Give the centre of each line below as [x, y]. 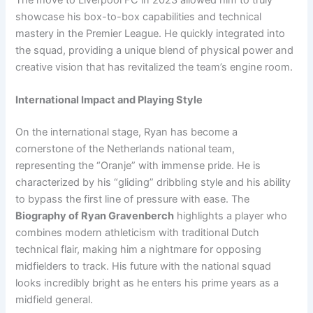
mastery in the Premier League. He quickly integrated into [151, 33]
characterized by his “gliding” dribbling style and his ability [153, 183]
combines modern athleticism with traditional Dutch [138, 233]
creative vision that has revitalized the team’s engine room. [154, 67]
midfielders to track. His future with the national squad [144, 267]
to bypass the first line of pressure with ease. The [133, 199]
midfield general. [54, 300]
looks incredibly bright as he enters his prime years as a [147, 283]
